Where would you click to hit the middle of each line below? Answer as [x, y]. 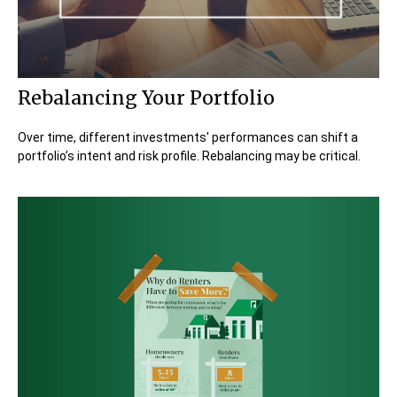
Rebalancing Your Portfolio [146, 98]
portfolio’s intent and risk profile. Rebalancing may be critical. [189, 156]
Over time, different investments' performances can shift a [188, 138]
